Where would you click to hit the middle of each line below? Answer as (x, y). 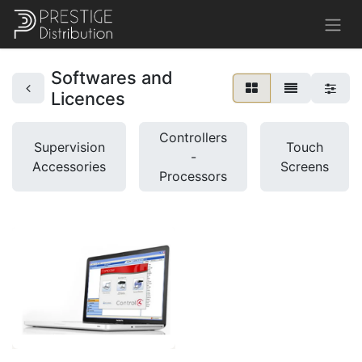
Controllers (193, 137)
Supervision (69, 147)
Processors (193, 176)
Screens (305, 166)
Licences (88, 98)
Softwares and (112, 77)
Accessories (69, 166)
